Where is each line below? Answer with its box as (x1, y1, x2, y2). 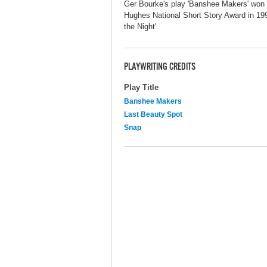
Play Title (124, 82, 159, 92)
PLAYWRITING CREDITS (124, 61, 195, 74)
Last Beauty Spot (124, 110, 182, 119)
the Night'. (124, 21, 159, 31)
